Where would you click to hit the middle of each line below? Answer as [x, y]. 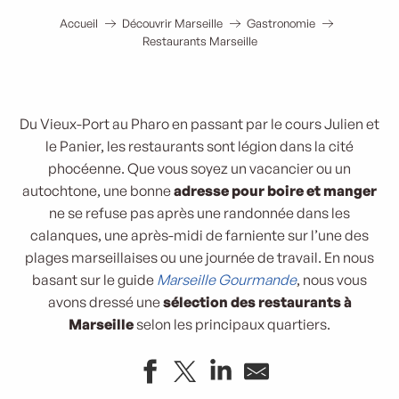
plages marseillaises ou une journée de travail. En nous [199, 257]
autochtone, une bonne [98, 191]
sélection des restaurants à [256, 302]
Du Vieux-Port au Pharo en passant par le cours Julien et [199, 124]
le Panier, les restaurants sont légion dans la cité [199, 146]
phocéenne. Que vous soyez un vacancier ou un [199, 168]
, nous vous [332, 280]
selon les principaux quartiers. [232, 324]
